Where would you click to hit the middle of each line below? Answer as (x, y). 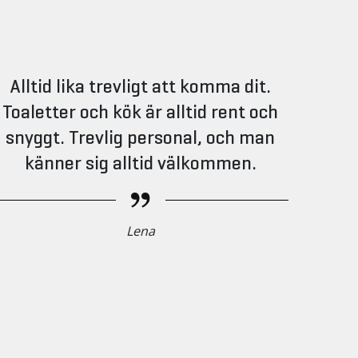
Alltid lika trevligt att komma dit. (140, 86)
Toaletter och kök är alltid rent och (141, 112)
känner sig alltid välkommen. (140, 163)
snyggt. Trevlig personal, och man (141, 137)
